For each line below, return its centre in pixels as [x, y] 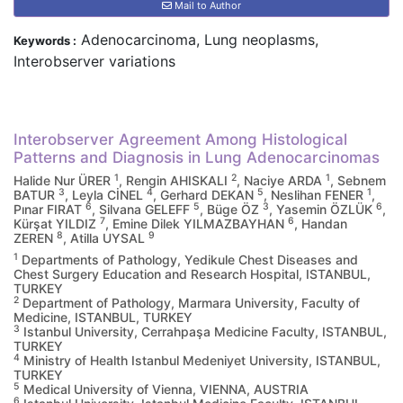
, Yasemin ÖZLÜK [322, 209]
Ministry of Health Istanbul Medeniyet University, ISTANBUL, [200, 360]
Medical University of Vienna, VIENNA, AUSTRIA [164, 389]
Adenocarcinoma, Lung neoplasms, [197, 40]
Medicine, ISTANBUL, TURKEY [103, 317]
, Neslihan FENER [315, 195]
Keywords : [45, 40]
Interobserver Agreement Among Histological [180, 139]
